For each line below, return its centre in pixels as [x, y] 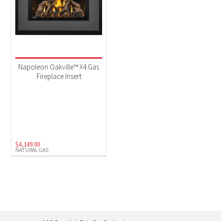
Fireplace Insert [59, 76]
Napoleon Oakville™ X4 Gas [59, 67]
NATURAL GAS [32, 150]
